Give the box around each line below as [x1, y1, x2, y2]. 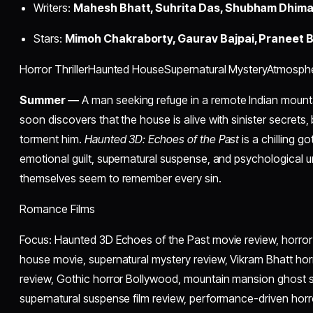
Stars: [34, 31, 66, 45]
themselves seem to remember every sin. [20, 170, 221, 185]
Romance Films [20, 201, 95, 216]
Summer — [20, 92, 80, 107]
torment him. [20, 131, 85, 146]
